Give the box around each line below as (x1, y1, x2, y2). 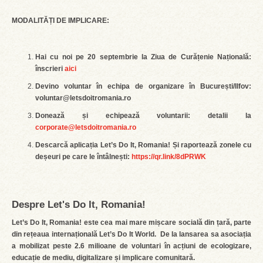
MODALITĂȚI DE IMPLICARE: (12, 16, 109, 25)
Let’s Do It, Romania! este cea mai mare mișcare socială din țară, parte (12, 218, 251, 227)
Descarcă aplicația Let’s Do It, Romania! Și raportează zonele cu (35, 141, 251, 149)
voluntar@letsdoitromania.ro (35, 94, 131, 102)
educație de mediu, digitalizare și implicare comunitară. (12, 254, 195, 262)
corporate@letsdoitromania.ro (35, 123, 136, 131)
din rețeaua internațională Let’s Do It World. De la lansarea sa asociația (12, 230, 251, 238)
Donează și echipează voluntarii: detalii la (35, 112, 251, 120)
